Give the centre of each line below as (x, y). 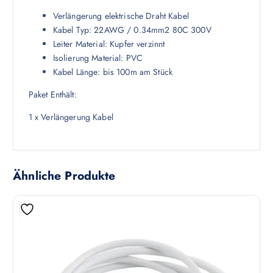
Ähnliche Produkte (64, 176)
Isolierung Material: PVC (98, 58)
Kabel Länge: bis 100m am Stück (112, 72)
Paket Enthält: (52, 94)
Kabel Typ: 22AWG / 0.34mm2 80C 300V (132, 30)
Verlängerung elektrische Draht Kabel (121, 16)
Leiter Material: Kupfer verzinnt (109, 44)
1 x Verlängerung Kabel (71, 117)
